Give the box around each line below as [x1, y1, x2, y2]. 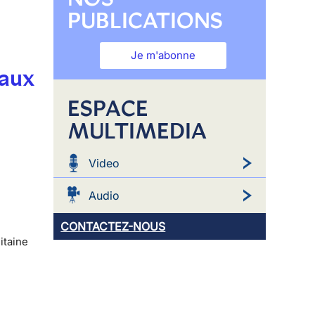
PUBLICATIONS [67, 6, 224, 34]
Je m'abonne [131, 48, 196, 62]
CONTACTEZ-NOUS [60, 219, 166, 233]
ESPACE [67, 94, 148, 122]
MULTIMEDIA [67, 116, 207, 145]
